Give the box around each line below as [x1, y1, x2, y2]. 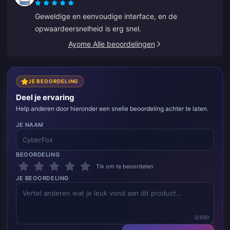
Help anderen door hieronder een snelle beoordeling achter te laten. [16, 104, 208, 112]
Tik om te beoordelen [96, 162, 153, 170]
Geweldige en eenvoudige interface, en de [35, 12, 177, 21]
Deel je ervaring [16, 92, 74, 102]
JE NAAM [16, 121, 44, 128]
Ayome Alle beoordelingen [68, 40, 155, 49]
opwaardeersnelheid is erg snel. [35, 24, 141, 33]
